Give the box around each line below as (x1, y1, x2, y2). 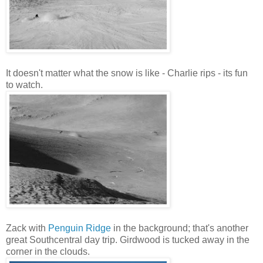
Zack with (6, 223, 48, 234)
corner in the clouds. (6, 247, 90, 257)
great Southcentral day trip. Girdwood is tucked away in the (6, 235, 249, 245)
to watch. (6, 80, 43, 90)
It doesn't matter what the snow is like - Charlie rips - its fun (6, 68, 248, 79)
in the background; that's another (111, 223, 248, 234)
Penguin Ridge (48, 223, 111, 234)
